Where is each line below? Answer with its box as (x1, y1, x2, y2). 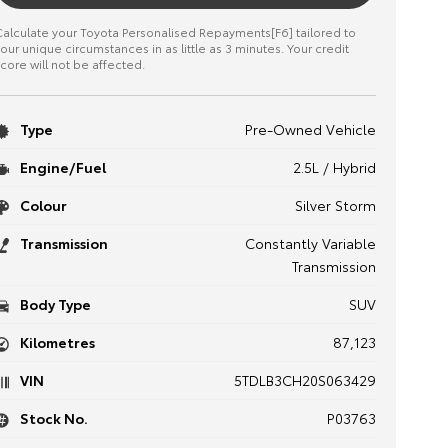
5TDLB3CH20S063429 (233, 370, 376, 390)
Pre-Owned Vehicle (244, 119, 376, 139)
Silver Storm (294, 195, 376, 215)
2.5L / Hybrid (292, 157, 376, 177)
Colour (16, 195, 67, 215)
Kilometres (16, 332, 95, 352)
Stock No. (16, 408, 88, 428)
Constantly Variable (244, 233, 376, 253)
